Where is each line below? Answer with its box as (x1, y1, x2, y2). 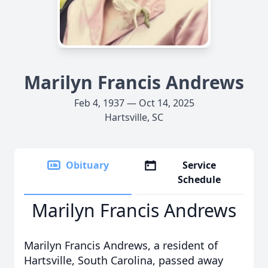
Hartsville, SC (105, 111, 163, 124)
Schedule (178, 173, 221, 186)
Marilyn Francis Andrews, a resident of (24, 238, 218, 252)
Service (182, 159, 217, 172)
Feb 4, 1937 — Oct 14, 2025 (74, 96, 194, 109)
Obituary (66, 159, 109, 172)
